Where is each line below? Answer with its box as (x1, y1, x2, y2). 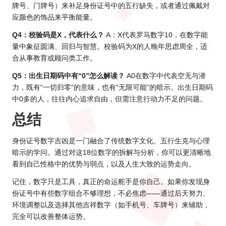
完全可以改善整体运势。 (12, 213, 90, 221)
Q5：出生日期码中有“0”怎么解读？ (12, 72, 125, 80)
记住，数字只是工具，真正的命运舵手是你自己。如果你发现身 (12, 178, 210, 186)
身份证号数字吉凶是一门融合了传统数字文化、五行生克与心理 (12, 137, 210, 145)
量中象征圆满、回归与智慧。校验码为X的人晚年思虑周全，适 (12, 42, 207, 50)
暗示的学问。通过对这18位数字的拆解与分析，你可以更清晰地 (12, 149, 211, 157)
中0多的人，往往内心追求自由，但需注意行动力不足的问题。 (12, 95, 207, 103)
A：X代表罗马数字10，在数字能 (104, 31, 208, 39)
